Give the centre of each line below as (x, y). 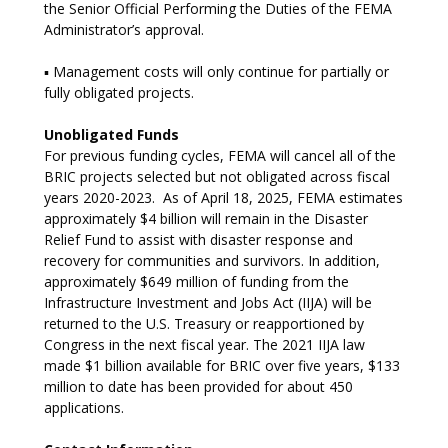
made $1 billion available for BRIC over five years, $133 (222, 365)
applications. (84, 407)
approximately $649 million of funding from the (196, 281)
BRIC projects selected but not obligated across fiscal (217, 176)
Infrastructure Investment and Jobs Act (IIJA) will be (208, 302)
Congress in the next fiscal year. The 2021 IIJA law (204, 344)
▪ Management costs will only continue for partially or (216, 71)
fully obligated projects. (119, 92)
